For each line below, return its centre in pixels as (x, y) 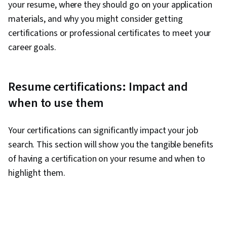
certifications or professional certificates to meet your (110, 33)
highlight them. (37, 173)
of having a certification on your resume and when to (107, 159)
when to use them (56, 103)
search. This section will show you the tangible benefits (111, 145)
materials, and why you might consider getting (96, 19)
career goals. (33, 48)
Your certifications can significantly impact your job (103, 131)
